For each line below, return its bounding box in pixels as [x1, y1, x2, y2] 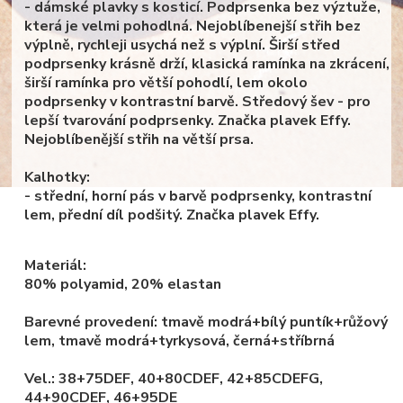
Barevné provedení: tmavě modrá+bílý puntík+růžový [24, 312, 389, 333]
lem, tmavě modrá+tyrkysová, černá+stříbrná [24, 331, 336, 352]
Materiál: [24, 255, 87, 276]
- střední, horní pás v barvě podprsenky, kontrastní [24, 186, 372, 207]
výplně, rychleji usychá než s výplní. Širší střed [24, 35, 341, 56]
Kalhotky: [24, 167, 91, 188]
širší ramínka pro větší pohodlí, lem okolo [24, 73, 309, 94]
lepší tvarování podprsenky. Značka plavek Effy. [24, 111, 352, 131]
